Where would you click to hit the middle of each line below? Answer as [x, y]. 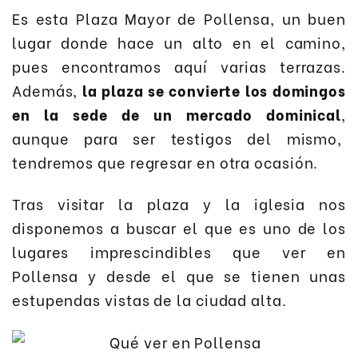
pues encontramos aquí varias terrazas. [179, 66]
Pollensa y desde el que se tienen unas [179, 276]
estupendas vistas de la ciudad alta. [149, 300]
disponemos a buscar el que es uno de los [179, 228]
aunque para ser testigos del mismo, [179, 137]
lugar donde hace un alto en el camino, [179, 42]
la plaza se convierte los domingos [214, 89]
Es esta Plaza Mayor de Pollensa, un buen [179, 18]
